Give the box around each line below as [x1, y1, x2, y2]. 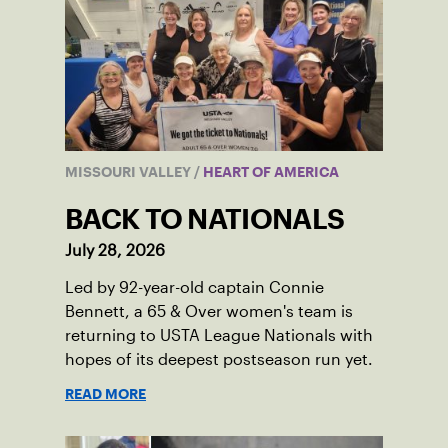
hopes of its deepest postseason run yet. [65, 351, 373, 369]
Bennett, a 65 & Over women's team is [65, 303, 353, 321]
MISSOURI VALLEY [65, 167, 194, 178]
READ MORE [65, 389, 146, 400]
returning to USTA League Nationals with [65, 327, 373, 345]
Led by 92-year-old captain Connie [65, 279, 324, 297]
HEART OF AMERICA [200, 167, 339, 178]
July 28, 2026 [65, 242, 165, 260]
